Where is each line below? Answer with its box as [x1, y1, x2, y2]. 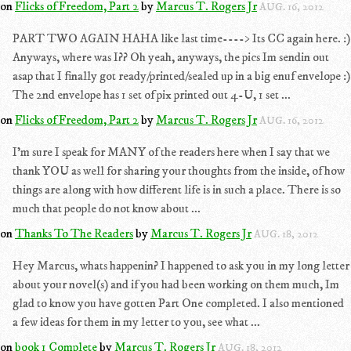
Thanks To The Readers [15, 226, 133, 241]
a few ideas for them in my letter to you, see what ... [13, 314, 260, 330]
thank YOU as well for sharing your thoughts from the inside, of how [13, 163, 345, 179]
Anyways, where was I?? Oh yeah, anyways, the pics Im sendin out [13, 49, 329, 65]
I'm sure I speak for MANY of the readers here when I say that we [13, 144, 330, 160]
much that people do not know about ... [13, 201, 201, 216]
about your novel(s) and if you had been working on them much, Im [13, 277, 339, 292]
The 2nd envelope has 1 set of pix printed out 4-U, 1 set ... [13, 87, 291, 103]
